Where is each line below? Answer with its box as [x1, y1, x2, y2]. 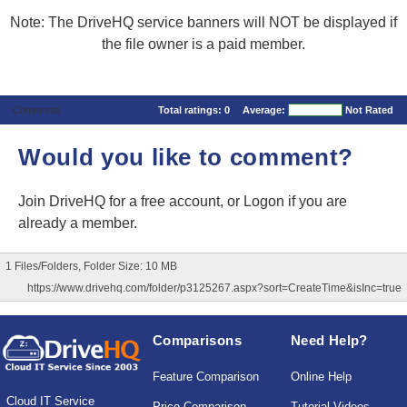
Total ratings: [158, 104, 224, 116]
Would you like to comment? [18, 144, 353, 172]
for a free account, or [109, 194, 243, 210]
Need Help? [291, 333, 368, 349]
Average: [243, 104, 288, 116]
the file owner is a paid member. [102, 36, 305, 53]
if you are [284, 194, 347, 210]
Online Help [291, 370, 352, 384]
